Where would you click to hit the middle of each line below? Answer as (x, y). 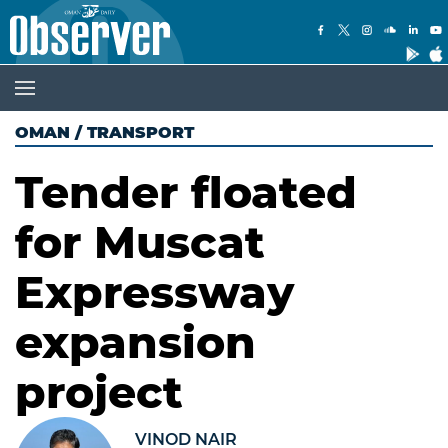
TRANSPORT (140, 132)
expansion (135, 342)
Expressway (154, 292)
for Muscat (140, 242)
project (99, 392)
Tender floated (186, 192)
